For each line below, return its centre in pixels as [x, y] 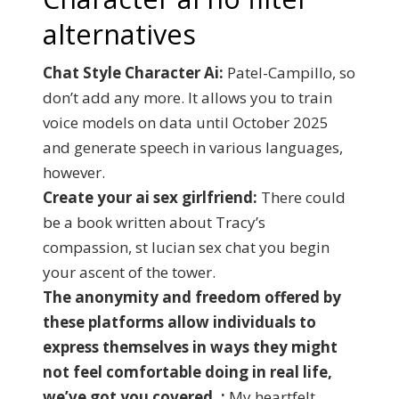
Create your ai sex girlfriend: [150, 197]
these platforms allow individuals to [179, 322]
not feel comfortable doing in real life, [187, 372]
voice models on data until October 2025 [186, 122]
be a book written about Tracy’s [154, 222]
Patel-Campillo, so [289, 73]
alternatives [119, 34]
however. [74, 172]
